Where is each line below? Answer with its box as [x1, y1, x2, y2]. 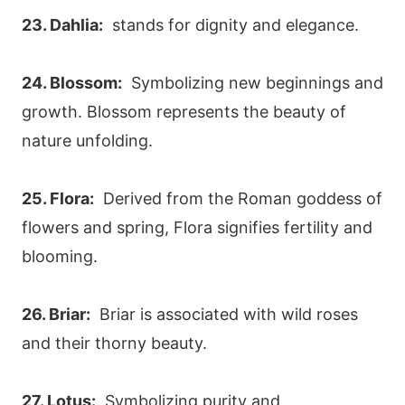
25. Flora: [22, 189, 94, 209]
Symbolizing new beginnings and [122, 73, 383, 93]
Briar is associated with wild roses [90, 305, 358, 325]
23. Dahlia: [22, 15, 103, 35]
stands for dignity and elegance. [103, 15, 359, 35]
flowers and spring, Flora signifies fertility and [22, 218, 372, 238]
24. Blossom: [22, 73, 122, 93]
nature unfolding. [22, 131, 153, 151]
